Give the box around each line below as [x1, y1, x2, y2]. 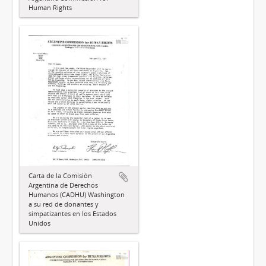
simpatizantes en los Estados [28, 208, 116, 218]
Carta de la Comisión [28, 170, 92, 180]
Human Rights [28, 2, 72, 12]
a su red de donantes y [28, 199, 99, 208]
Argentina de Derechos [28, 180, 98, 189]
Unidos [28, 218, 50, 227]
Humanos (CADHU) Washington [28, 189, 125, 199]
